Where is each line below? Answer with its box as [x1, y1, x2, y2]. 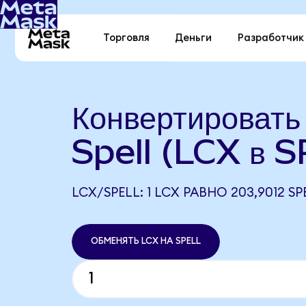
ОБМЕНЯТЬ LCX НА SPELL [90, 236, 201, 247]
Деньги [175, 33, 212, 44]
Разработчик [237, 33, 304, 44]
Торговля [103, 33, 150, 44]
